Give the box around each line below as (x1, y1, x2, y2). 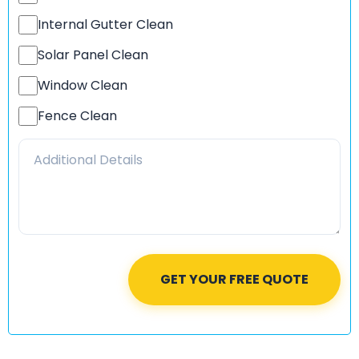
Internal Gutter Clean (38, 14, 173, 34)
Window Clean (38, 75, 127, 95)
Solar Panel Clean (38, 45, 148, 64)
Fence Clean (38, 106, 117, 125)
